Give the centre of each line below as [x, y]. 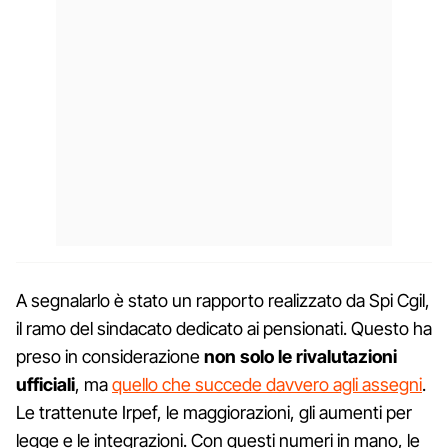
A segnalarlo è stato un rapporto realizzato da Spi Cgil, [223, 300]
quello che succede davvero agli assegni [267, 384]
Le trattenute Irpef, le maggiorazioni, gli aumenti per [214, 412]
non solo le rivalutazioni [300, 356]
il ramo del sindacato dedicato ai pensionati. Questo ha [224, 328]
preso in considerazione [110, 356]
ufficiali [45, 384]
